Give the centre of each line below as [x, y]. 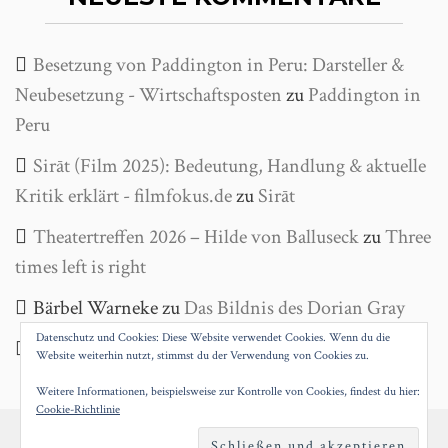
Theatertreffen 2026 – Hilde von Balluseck [196, 237]
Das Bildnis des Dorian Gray [294, 308]
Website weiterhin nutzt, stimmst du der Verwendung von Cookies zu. [202, 355]
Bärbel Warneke [95, 308]
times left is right [80, 267]
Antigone [200, 349]
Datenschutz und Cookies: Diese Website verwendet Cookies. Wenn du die [213, 337]
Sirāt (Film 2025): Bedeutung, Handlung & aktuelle [229, 166]
